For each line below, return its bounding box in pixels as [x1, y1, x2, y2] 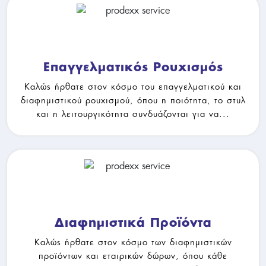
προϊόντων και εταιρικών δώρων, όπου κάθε [39, 251, 227, 260]
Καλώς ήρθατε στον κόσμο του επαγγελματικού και [24, 81, 242, 91]
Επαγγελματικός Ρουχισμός [43, 61, 223, 74]
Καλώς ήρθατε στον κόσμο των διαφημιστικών [34, 237, 232, 246]
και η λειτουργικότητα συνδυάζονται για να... [36, 109, 230, 118]
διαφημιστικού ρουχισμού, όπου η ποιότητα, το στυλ [20, 95, 246, 104]
